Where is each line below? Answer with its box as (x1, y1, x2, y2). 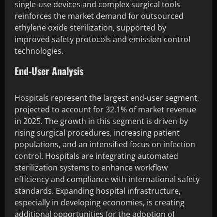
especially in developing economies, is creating (15, 197, 185, 208)
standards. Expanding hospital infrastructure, (15, 185, 181, 196)
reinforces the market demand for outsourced (15, 10, 184, 21)
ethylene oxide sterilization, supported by (15, 22, 166, 33)
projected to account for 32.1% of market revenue (15, 104, 196, 115)
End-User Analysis (15, 63, 83, 78)
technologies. (15, 45, 63, 56)
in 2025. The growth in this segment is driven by (15, 115, 188, 126)
